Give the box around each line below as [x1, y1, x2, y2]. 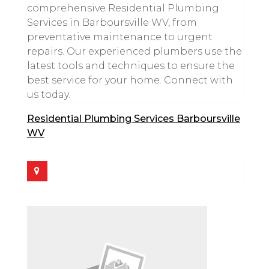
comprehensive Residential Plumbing [26, 2, 219, 14]
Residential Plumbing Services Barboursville [26, 112, 240, 124]
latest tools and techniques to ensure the [26, 59, 235, 71]
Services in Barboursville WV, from [26, 16, 197, 28]
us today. [26, 88, 70, 100]
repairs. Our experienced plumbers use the [26, 45, 242, 57]
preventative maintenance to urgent [26, 31, 213, 43]
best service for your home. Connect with [26, 74, 233, 86]
